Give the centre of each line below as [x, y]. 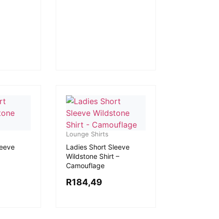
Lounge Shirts [87, 134]
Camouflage [85, 165]
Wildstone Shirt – [92, 156]
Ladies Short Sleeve [98, 147]
